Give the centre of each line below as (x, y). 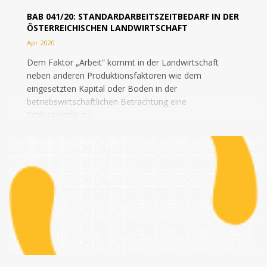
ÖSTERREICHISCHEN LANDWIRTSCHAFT (107, 28)
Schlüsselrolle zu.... (62, 115)
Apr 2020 (41, 43)
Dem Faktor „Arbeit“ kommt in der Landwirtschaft (123, 62)
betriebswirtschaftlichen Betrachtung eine (107, 102)
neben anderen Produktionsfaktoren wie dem (114, 75)
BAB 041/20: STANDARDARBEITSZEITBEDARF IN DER (133, 16)
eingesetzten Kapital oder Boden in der (102, 89)
